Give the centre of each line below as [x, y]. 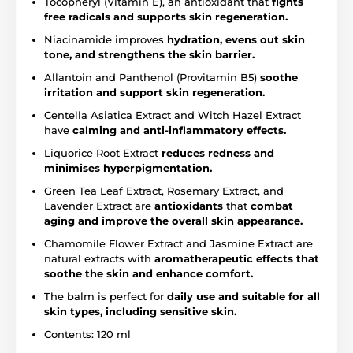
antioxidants [189, 205]
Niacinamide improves [106, 39]
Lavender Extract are [99, 205]
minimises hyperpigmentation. [128, 167]
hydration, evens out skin [236, 39]
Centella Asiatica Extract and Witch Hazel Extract [173, 115]
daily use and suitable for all [243, 296]
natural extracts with [99, 258]
